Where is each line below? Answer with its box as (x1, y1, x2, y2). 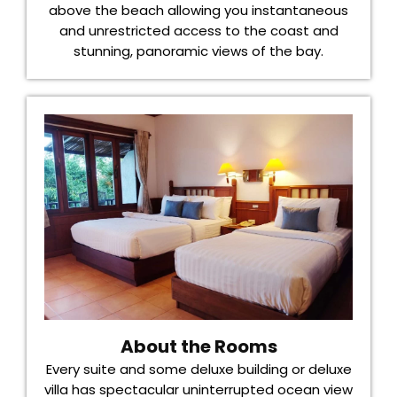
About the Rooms (120, 334, 277, 360)
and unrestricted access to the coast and (58, 20, 339, 40)
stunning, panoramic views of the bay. (74, 41, 323, 60)
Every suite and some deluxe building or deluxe (45, 360, 352, 379)
